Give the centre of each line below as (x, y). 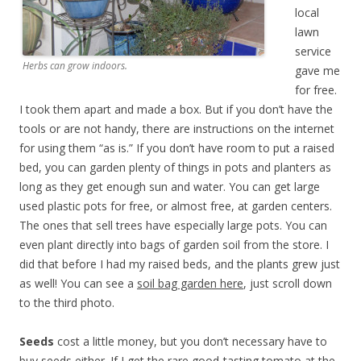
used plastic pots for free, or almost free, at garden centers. (176, 205)
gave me (317, 70)
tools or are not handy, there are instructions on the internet (177, 128)
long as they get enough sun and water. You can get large (170, 186)
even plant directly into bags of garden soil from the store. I (174, 244)
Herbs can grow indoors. (75, 65)
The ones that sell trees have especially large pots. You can (173, 225)
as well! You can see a (78, 283)
